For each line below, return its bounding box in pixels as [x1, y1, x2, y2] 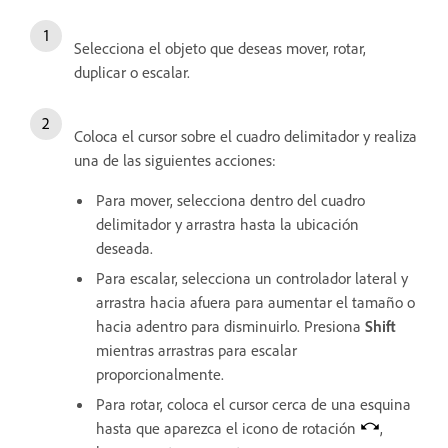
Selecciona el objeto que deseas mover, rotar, [74, 37, 366, 58]
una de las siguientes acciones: [74, 149, 276, 170]
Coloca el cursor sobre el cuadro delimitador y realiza [74, 125, 417, 146]
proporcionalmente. [96, 363, 224, 384]
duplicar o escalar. [74, 61, 190, 82]
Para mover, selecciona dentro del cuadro [96, 189, 365, 210]
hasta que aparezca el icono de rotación [96, 417, 360, 438]
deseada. [96, 237, 153, 258]
